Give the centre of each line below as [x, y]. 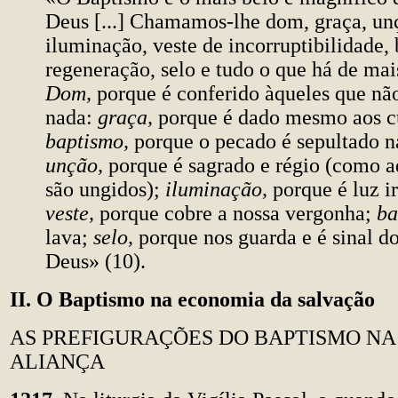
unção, [77, 165]
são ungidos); [105, 189]
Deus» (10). [96, 261]
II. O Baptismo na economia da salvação [192, 299]
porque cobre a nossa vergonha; [238, 213]
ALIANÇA [57, 362]
